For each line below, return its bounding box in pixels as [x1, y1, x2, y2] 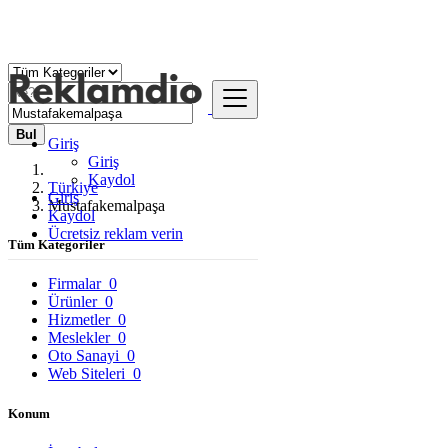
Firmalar [48, 275, 105, 293]
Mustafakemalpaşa [48, 197, 173, 214]
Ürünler [48, 293, 101, 311]
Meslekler [48, 329, 114, 347]
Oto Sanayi [48, 347, 123, 365]
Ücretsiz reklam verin [48, 225, 183, 242]
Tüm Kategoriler [8, 237, 105, 253]
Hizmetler [48, 311, 114, 329]
